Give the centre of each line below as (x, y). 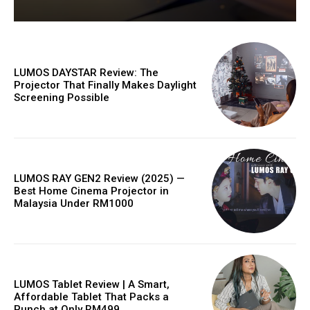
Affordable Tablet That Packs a (91, 297)
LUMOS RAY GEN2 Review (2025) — (99, 178)
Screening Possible (62, 97)
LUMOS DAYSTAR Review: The (86, 72)
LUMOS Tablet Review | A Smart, (92, 285)
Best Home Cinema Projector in (91, 191)
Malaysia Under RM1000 (74, 203)
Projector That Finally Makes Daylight (105, 85)
